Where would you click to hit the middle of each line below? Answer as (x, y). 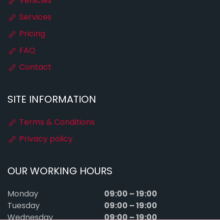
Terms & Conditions (56, 123)
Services (34, 18)
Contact (34, 68)
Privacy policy (45, 139)
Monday (23, 194)
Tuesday (24, 206)
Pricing (31, 34)
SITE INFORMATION (52, 100)
